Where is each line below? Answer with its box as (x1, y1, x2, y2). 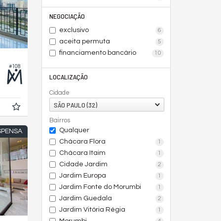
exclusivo (59, 27, 89, 34)
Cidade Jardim (59, 161, 108, 168)
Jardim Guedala (59, 195, 112, 202)
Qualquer (59, 127, 89, 134)
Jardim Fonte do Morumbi (59, 184, 141, 190)
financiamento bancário (59, 49, 136, 56)
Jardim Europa (59, 172, 106, 179)
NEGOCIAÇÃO (49, 12, 85, 20)
